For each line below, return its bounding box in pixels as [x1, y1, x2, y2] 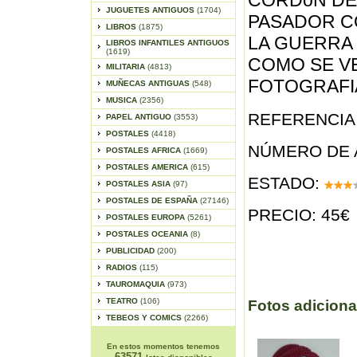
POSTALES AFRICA [105, 146, 183, 155]
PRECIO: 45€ [248, 206, 350, 224]
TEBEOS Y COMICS [105, 313, 184, 322]
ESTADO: [248, 174, 324, 192]
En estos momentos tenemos [107, 342, 220, 351]
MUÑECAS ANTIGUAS [105, 79, 192, 88]
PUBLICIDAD [105, 246, 157, 255]
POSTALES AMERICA [105, 163, 190, 171]
